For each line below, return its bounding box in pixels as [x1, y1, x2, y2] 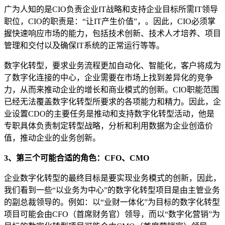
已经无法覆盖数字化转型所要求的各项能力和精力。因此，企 [4, 97, 221, 106]
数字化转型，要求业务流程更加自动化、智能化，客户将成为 [4, 61, 221, 70]
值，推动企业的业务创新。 [4, 133, 100, 142]
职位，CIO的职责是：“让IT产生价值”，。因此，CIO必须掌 [4, 17, 215, 26]
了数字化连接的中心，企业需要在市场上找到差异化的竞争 [4, 73, 213, 82]
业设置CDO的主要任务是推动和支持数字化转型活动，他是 [4, 109, 214, 118]
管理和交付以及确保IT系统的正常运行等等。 [4, 41, 164, 50]
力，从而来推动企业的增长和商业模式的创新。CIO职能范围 [4, 85, 219, 94]
